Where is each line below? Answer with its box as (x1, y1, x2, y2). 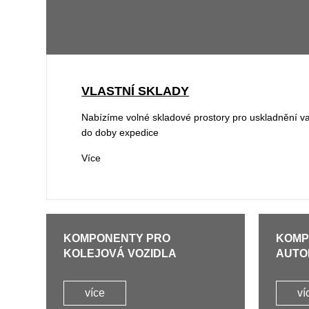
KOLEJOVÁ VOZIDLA (63, 248, 177, 260)
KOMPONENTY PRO (63, 232, 171, 245)
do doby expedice (81, 127, 159, 139)
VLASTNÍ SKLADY (81, 84, 190, 99)
